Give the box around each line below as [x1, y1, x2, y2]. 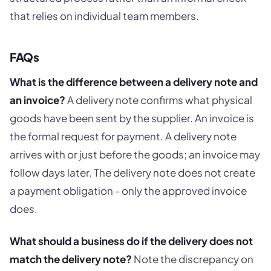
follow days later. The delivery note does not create [10, 165, 255, 179]
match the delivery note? [10, 252, 132, 266]
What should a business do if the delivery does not [10, 234, 253, 248]
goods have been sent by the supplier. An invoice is [10, 111, 254, 125]
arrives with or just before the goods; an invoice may [10, 147, 260, 161]
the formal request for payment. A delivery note [10, 129, 237, 143]
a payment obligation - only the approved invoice [10, 183, 247, 197]
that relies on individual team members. [10, 8, 199, 22]
